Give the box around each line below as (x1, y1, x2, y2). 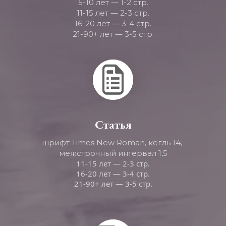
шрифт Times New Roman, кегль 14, (42, 138, 182, 147)
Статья (94, 117, 132, 132)
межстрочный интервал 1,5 (59, 148, 167, 158)
